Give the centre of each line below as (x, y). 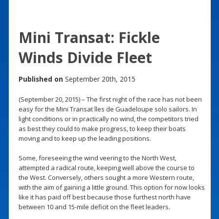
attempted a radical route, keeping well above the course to (106, 167)
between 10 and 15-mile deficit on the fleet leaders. (94, 207)
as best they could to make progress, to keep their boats (102, 128)
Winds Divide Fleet (85, 57)
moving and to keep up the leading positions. (85, 138)
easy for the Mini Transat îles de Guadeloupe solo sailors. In (108, 109)
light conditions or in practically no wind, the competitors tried (108, 119)
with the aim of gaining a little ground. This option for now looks (111, 187)
